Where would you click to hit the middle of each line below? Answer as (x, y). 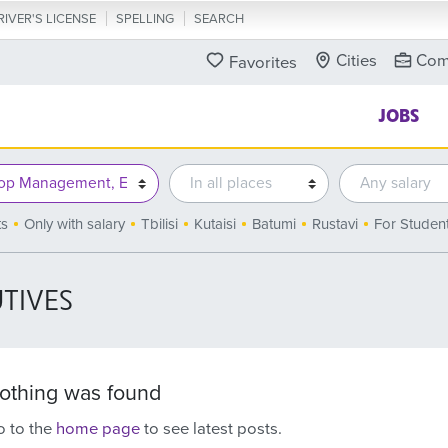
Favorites (263, 63)
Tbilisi (159, 224)
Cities (356, 61)
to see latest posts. (211, 429)
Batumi (273, 224)
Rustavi (334, 224)
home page (98, 429)
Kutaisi (214, 224)
